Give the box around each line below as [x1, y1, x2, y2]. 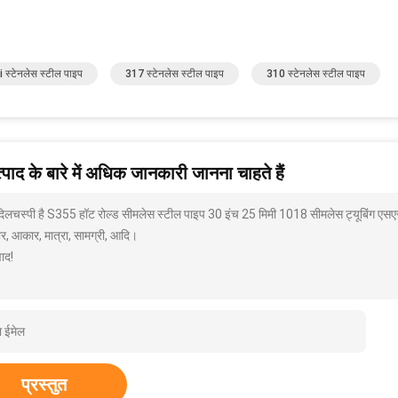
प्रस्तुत [21, 374, 67, 395]
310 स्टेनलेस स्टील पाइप [267, 68, 365, 80]
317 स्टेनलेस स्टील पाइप [125, 68, 224, 80]
